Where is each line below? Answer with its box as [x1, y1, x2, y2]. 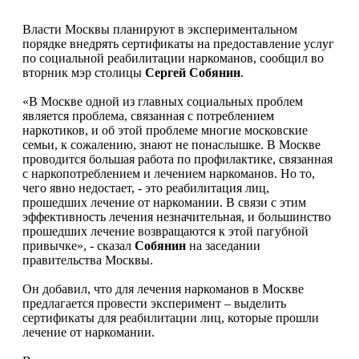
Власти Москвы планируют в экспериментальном [22, 22, 297, 36]
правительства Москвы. [22, 252, 156, 267]
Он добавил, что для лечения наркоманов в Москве [22, 281, 304, 296]
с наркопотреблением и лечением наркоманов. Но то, [22, 166, 315, 180]
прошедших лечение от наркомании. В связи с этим [22, 195, 306, 209]
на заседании [186, 238, 260, 252]
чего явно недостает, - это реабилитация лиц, [22, 180, 269, 195]
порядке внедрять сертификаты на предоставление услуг [22, 36, 334, 50]
